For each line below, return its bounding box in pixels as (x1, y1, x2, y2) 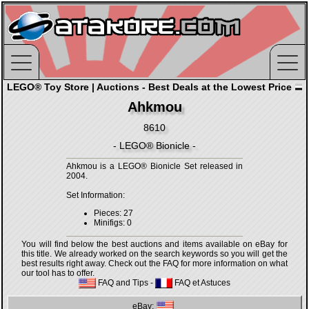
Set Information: (66, 190, 125, 200)
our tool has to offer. (21, 268, 95, 278)
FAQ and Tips (96, 278, 148, 288)
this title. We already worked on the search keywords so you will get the (21, 249, 288, 259)
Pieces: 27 (93, 208, 133, 218)
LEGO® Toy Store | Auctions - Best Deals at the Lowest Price (7, 81, 292, 92)
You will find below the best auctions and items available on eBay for (21, 239, 288, 249)
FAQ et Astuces (172, 278, 230, 288)
